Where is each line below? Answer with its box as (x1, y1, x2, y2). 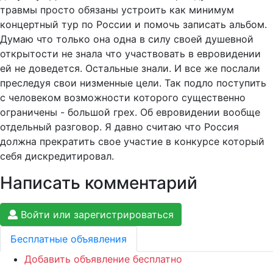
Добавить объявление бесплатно (24, 253, 182, 266)
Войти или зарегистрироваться (18, 208, 174, 221)
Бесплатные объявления (10, 233, 127, 246)
